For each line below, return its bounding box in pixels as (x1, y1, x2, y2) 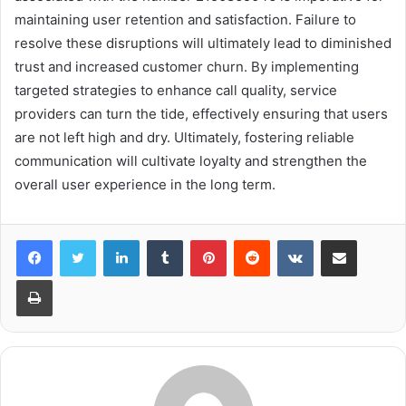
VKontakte (313, 231, 371, 246)
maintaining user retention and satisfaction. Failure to (14, 10, 356, 28)
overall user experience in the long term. (14, 175, 275, 193)
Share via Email (356, 231, 385, 246)
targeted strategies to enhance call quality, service (14, 81, 337, 99)
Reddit (269, 231, 305, 246)
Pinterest (226, 231, 277, 246)
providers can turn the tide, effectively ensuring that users (14, 104, 388, 122)
